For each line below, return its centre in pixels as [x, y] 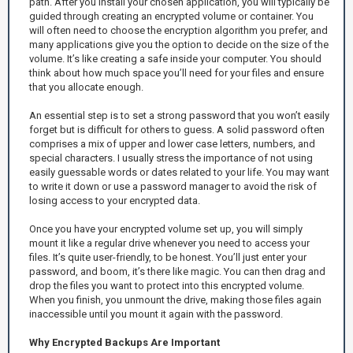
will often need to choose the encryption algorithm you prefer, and [178, 30]
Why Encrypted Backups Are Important [124, 342]
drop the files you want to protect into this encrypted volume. [167, 285]
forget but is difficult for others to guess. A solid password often [177, 129]
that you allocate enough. [86, 87]
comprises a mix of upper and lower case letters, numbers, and [172, 143]
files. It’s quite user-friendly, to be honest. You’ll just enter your [168, 257]
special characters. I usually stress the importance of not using [171, 158]
